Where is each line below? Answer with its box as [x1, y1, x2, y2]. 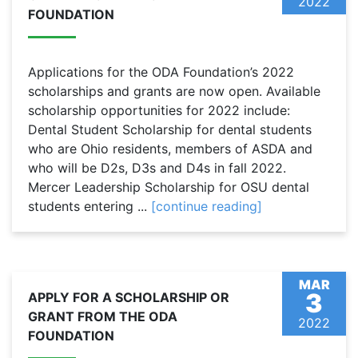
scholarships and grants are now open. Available [28, 83, 320, 100]
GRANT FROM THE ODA [28, 308, 177, 325]
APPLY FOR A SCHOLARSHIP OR [28, 289, 229, 306]
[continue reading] [151, 198, 262, 215]
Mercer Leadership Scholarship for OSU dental [28, 179, 309, 196]
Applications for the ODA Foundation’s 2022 [28, 64, 294, 81]
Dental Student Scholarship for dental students [28, 121, 312, 138]
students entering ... [28, 198, 151, 215]
